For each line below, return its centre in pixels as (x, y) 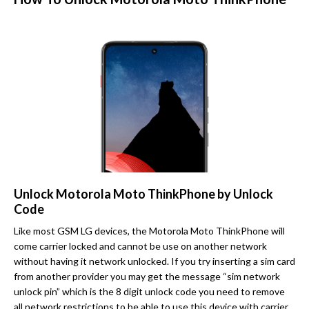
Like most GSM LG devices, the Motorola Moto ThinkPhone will (149, 230)
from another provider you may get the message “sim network (147, 276)
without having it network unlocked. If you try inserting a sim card (154, 261)
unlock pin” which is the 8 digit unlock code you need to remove (149, 291)
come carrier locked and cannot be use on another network (140, 246)
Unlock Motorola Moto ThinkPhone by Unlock (143, 193)
